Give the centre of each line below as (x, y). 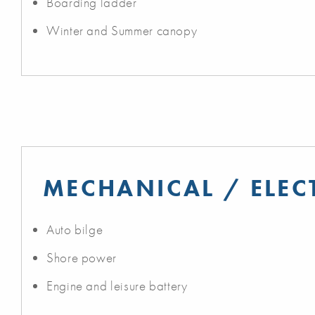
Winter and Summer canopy (122, 31)
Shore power (82, 258)
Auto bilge (75, 230)
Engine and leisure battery (117, 286)
